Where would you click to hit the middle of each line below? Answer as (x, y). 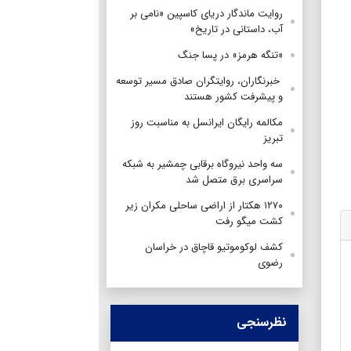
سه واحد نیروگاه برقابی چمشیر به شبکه (203, 164)
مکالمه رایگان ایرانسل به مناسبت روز (207, 122)
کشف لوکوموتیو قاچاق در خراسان (214, 247)
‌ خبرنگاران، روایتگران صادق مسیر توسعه (199, 81)
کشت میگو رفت (249, 221)
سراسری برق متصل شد (234, 179)
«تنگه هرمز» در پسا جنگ (230, 55)
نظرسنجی (262, 322)
